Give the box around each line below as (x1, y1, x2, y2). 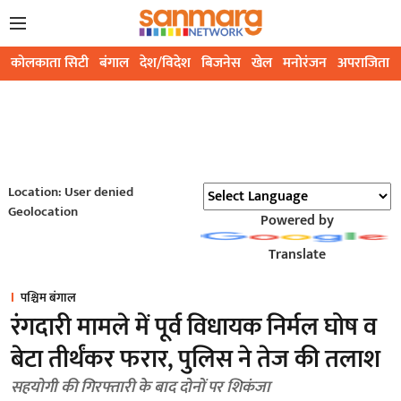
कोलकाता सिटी (11, 51, 89, 76)
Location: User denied (7, 181, 133, 204)
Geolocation (7, 200, 78, 224)
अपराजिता (337, 51, 389, 76)
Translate (268, 243, 326, 268)
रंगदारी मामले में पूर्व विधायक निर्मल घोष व (11, 306, 377, 349)
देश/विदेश (140, 51, 191, 76)
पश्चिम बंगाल (21, 287, 76, 309)
